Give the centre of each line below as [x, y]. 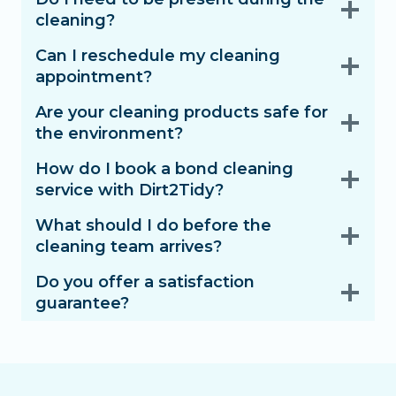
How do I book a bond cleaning [164, 168]
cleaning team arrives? [129, 246]
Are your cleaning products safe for [182, 112]
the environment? [109, 133]
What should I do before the [153, 225]
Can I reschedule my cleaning [158, 55]
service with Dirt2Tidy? [129, 190]
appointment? [94, 76]
